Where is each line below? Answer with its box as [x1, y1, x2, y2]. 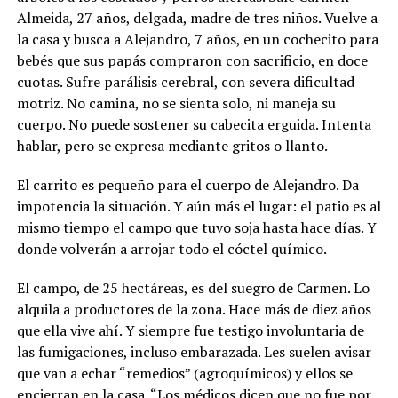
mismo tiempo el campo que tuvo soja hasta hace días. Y [16, 218, 377, 237]
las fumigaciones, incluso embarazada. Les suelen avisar [16, 342, 371, 362]
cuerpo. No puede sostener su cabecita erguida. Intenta [16, 115, 371, 134]
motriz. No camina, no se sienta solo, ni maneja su [16, 93, 336, 113]
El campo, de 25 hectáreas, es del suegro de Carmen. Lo [16, 278, 370, 298]
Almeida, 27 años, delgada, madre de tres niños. [16, 8, 324, 28]
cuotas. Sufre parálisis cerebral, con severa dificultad [16, 72, 354, 92]
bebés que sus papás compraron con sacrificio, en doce [16, 51, 368, 70]
